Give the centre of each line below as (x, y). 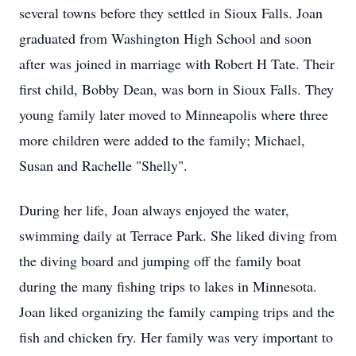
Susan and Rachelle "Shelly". (103, 165)
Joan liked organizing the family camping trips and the (177, 311)
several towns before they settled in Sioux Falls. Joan (171, 13)
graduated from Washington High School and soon (165, 38)
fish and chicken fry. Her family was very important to (176, 337)
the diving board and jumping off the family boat (160, 261)
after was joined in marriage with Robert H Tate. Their (177, 64)
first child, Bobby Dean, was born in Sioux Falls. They (176, 89)
